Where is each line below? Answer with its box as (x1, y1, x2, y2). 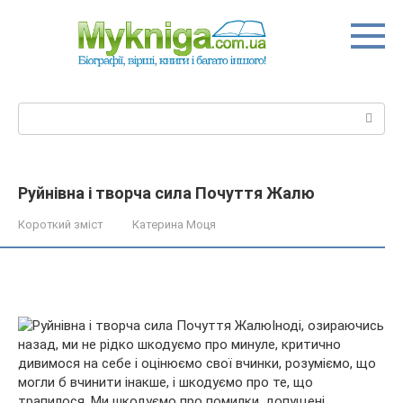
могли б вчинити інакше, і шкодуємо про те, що (18, 373, 313, 390)
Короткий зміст (18, 217, 103, 231)
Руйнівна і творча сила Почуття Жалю (18, 183, 315, 202)
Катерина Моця (132, 217, 216, 231)
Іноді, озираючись (272, 317, 384, 334)
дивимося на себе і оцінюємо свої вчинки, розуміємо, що (18, 354, 376, 372)
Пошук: (18, 103, 62, 120)
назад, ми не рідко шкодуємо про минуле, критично (18, 336, 341, 353)
